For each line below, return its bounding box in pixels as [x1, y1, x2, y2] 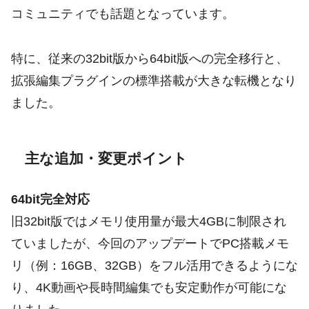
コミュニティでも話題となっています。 [11, 7, 235, 21]
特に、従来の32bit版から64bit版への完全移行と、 [11, 51, 288, 66]
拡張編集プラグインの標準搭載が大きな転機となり [11, 73, 297, 88]
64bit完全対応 [11, 192, 90, 207]
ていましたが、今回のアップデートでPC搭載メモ [11, 237, 289, 251]
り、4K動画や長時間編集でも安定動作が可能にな [11, 281, 287, 295]
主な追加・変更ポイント [25, 150, 188, 167]
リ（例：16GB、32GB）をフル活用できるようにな [11, 259, 298, 273]
